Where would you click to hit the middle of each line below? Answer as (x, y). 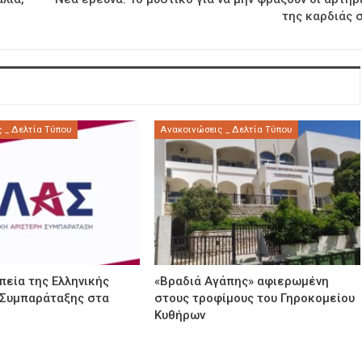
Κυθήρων (180, 316)
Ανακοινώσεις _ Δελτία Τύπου (227, 130)
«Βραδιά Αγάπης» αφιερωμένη (242, 282)
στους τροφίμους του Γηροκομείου (255, 299)
